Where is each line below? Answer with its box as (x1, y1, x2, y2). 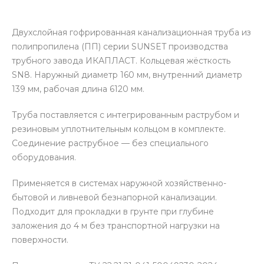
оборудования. (12, 152, 76, 163)
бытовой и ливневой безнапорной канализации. (12, 192, 217, 203)
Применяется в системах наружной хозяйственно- (12, 178, 226, 189)
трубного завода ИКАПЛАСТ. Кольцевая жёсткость (12, 55, 230, 66)
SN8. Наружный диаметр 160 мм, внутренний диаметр (12, 70, 242, 80)
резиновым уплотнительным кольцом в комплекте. (12, 124, 226, 134)
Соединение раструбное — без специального (12, 138, 209, 148)
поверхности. (12, 235, 68, 245)
